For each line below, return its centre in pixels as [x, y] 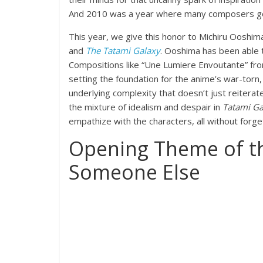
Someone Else [134, 172]
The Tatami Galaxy [123, 50]
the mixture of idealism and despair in [146, 107]
